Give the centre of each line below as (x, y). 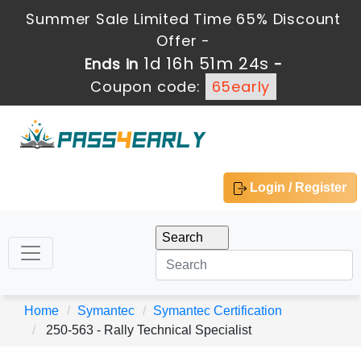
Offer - (184, 41)
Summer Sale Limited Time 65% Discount (184, 19)
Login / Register (297, 187)
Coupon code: (148, 87)
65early (241, 87)
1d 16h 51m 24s (207, 64)
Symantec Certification (218, 311)
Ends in (114, 64)
